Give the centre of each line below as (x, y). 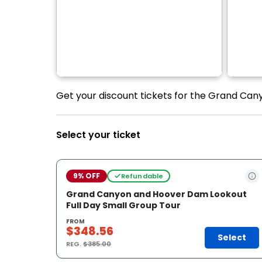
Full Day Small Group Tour (123, 205)
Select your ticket (98, 135)
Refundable (142, 176)
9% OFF (87, 176)
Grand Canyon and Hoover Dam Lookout (156, 194)
